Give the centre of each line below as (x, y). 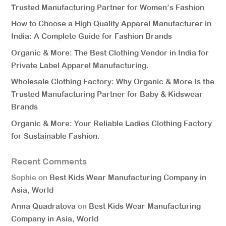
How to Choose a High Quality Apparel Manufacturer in (111, 24)
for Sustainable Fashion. (56, 136)
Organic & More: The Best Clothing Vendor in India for (110, 52)
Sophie (24, 177)
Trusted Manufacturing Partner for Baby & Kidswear (107, 94)
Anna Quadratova (44, 206)
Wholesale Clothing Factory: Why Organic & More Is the (113, 82)
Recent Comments (49, 161)
